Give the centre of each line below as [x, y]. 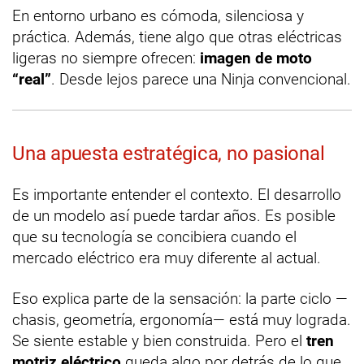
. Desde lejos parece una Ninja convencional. [201, 80]
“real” [32, 80]
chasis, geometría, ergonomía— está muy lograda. [182, 320]
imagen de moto [256, 58]
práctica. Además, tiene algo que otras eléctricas [177, 37]
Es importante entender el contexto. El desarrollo [177, 195]
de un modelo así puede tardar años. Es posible [174, 216]
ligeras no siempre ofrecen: [106, 58]
